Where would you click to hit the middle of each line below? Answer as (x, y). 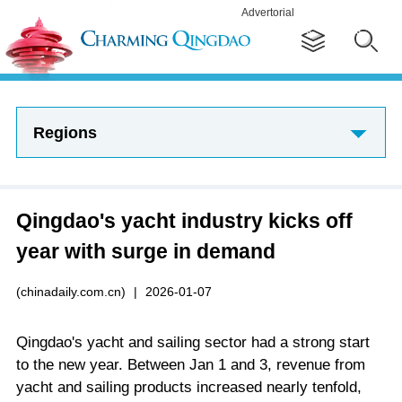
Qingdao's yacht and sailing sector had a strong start (192, 342)
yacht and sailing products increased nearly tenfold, (188, 387)
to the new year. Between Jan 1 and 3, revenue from (190, 364)
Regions (65, 132)
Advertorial (268, 13)
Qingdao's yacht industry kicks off (184, 220)
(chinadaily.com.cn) (70, 291)
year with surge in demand (145, 251)
